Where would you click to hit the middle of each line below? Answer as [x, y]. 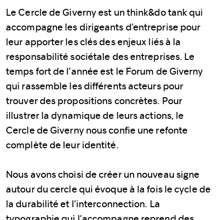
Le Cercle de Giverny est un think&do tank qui [105, 12]
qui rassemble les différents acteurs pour [95, 86]
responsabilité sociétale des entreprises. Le [100, 56]
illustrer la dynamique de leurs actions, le [95, 115]
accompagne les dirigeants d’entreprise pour [103, 27]
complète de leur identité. [62, 145]
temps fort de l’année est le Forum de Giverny [105, 71]
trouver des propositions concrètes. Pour [94, 100]
